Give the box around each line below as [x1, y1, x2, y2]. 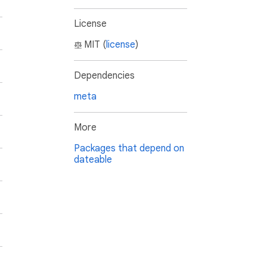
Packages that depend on [74, 142, 184, 155]
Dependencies [74, 70, 135, 82]
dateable [74, 154, 112, 166]
